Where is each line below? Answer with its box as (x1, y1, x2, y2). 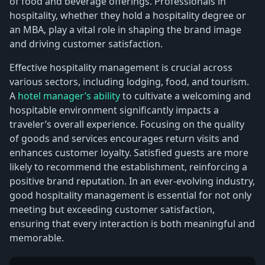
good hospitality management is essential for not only (9, 188, 251, 202)
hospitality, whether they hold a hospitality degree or (9, 8, 246, 22)
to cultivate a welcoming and (120, 89, 251, 102)
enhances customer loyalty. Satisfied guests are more (9, 146, 248, 159)
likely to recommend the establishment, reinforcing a (9, 160, 247, 173)
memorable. (9, 231, 64, 244)
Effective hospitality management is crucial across (9, 60, 232, 74)
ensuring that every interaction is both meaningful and (9, 216, 255, 230)
